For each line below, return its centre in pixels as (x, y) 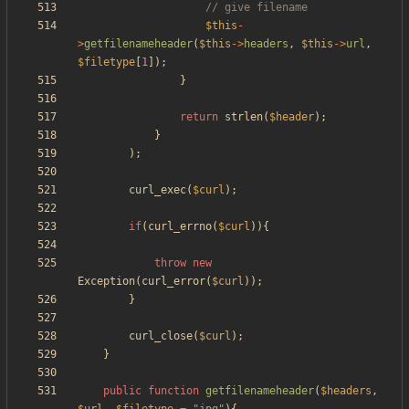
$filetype (106, 63)
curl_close (161, 336)
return (199, 117)
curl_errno (180, 227)
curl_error (173, 282)
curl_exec (157, 190)
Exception (106, 282)
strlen (244, 117)
